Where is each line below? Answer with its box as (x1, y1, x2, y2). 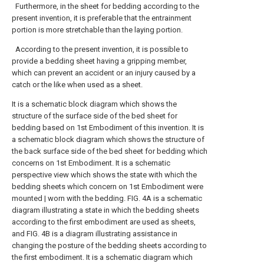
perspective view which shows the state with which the (12, 170, 197, 179)
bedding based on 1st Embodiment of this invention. (12, 123, 190, 132)
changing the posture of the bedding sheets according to (12, 241, 207, 250)
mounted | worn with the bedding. (12, 194, 126, 203)
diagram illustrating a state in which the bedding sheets (12, 206, 199, 214)
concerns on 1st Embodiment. (12, 159, 114, 167)
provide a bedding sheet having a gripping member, (12, 57, 187, 65)
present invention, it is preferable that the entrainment (12, 14, 192, 22)
